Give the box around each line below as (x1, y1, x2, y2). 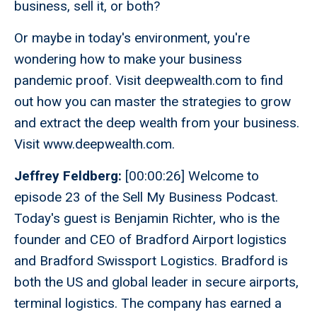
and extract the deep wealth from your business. (14, 115, 299, 132)
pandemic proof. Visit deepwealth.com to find (14, 72, 283, 89)
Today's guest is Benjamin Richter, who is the (14, 210, 279, 227)
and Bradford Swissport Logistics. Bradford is (14, 253, 288, 270)
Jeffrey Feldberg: (14, 168, 125, 185)
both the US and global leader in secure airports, (14, 274, 299, 291)
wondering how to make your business (14, 51, 242, 68)
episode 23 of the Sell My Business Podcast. (14, 189, 278, 206)
